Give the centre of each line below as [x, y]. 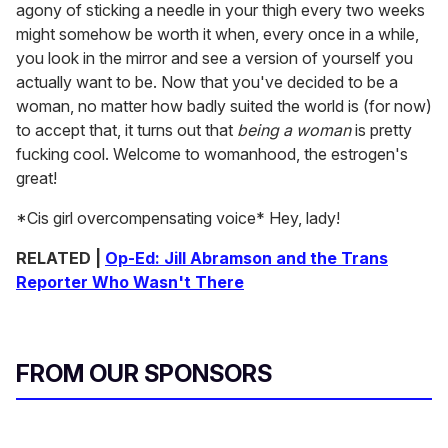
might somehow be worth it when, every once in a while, [217, 34]
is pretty [381, 130]
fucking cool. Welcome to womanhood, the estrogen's [212, 154]
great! [36, 178]
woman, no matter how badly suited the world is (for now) [224, 106]
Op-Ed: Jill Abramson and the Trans [246, 258]
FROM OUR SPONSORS [144, 374]
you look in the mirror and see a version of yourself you [214, 58]
